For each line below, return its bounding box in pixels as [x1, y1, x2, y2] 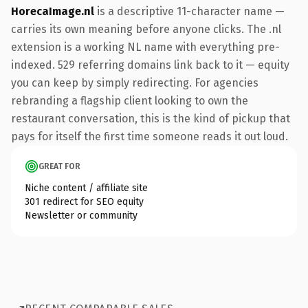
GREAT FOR [38, 161, 80, 171]
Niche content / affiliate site [25, 181, 148, 194]
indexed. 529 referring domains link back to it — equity [11, 58, 289, 71]
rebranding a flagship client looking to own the [11, 93, 248, 107]
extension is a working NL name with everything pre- [11, 40, 280, 54]
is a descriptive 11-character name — [94, 4, 285, 18]
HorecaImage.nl [11, 4, 94, 18]
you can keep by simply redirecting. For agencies [11, 76, 258, 89]
